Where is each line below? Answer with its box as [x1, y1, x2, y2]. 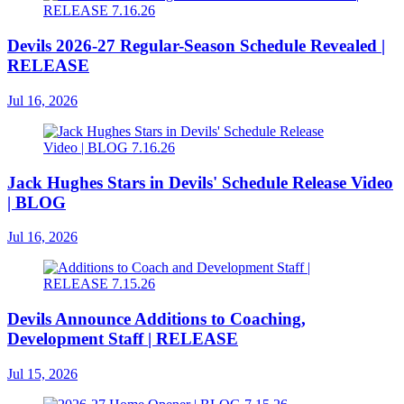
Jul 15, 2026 [7, 365, 78, 381]
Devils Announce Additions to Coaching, [7, 309, 306, 329]
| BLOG [7, 192, 66, 212]
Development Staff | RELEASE [7, 329, 238, 349]
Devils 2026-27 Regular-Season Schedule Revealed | [7, 36, 385, 56]
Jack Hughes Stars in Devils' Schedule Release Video [7, 172, 393, 192]
